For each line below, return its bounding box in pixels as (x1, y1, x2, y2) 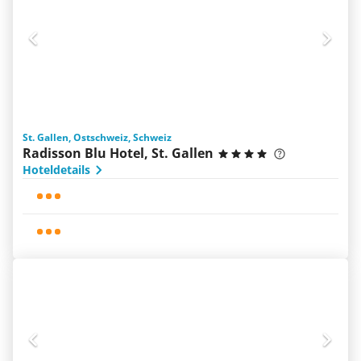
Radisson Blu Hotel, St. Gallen (23, 144, 214, 162)
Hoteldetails (23, 162, 90, 177)
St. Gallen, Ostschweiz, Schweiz (23, 131, 172, 144)
